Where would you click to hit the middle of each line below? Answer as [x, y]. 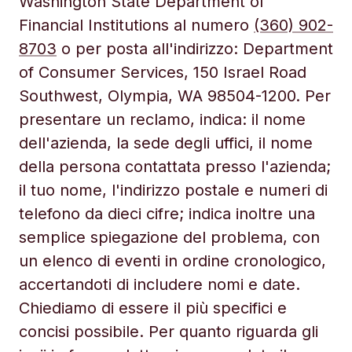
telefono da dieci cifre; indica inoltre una [167, 214]
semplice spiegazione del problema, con [169, 237]
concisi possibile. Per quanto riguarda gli [169, 332]
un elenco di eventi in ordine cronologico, [172, 261]
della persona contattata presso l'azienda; [175, 167]
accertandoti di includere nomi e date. [159, 284]
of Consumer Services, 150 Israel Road [163, 72]
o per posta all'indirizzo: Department [195, 49]
